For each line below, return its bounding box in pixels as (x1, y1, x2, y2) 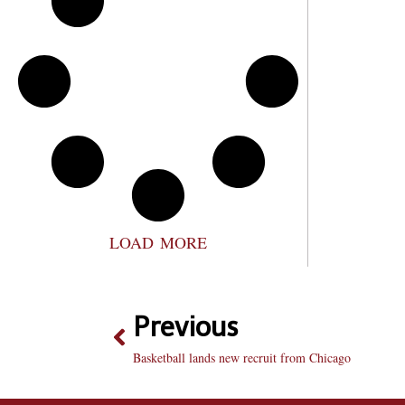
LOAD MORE (109, 231, 207, 253)
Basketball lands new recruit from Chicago (133, 349, 351, 366)
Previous (133, 311, 239, 344)
